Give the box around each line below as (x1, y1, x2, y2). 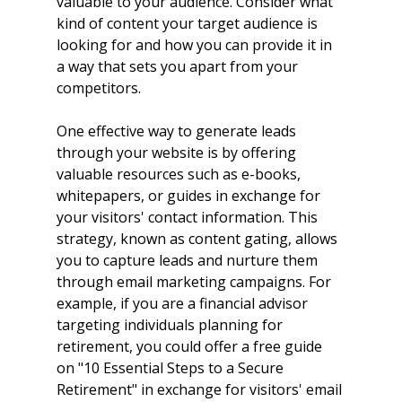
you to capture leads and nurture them (56, 250, 321, 271)
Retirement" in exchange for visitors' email (56, 380, 345, 400)
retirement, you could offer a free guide (56, 336, 326, 357)
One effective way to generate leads (56, 121, 300, 142)
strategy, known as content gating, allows (56, 229, 341, 249)
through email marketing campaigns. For (56, 272, 335, 293)
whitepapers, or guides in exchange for (56, 186, 324, 206)
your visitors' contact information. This (56, 207, 321, 228)
